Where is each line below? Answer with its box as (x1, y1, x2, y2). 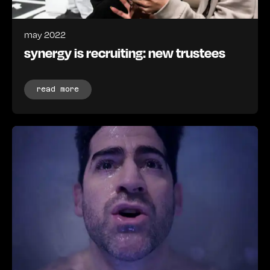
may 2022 (24, 28, 66, 40)
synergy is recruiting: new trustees (24, 43, 225, 61)
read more (37, 84, 79, 93)
